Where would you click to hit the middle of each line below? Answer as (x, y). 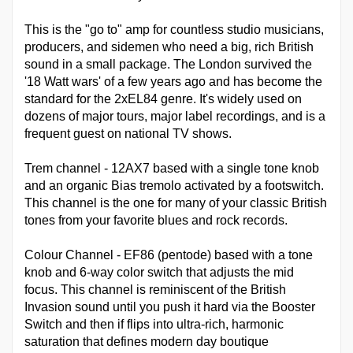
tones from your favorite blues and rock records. (156, 221)
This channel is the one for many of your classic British (176, 203)
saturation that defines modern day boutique (147, 342)
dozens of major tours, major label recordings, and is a (175, 117)
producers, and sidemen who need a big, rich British (169, 47)
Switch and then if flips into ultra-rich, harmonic (154, 325)
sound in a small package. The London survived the (168, 65)
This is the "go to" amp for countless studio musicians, (174, 30)
